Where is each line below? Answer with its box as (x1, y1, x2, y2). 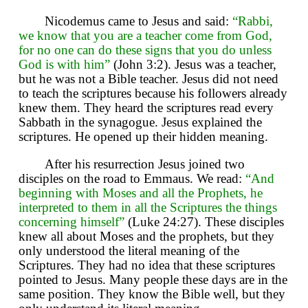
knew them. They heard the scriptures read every (19, 100, 274, 115)
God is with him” (19, 56, 110, 71)
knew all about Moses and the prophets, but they (19, 228, 274, 243)
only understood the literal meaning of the (19, 243, 239, 258)
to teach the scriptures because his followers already (19, 85, 287, 100)
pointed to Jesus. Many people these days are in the (19, 272, 287, 287)
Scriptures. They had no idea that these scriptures (19, 257, 275, 272)
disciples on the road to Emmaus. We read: (19, 170, 245, 186)
